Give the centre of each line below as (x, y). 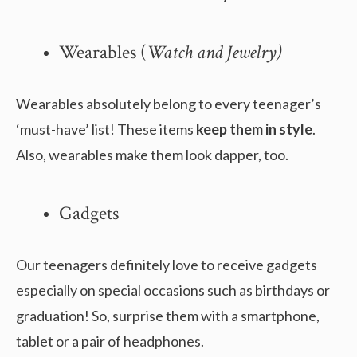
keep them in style (254, 129)
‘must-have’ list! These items (106, 129)
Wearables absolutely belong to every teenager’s (169, 103)
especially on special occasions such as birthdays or (173, 290)
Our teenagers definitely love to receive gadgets (167, 264)
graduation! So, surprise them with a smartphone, (168, 315)
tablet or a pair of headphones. (110, 341)
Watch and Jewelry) (214, 52)
